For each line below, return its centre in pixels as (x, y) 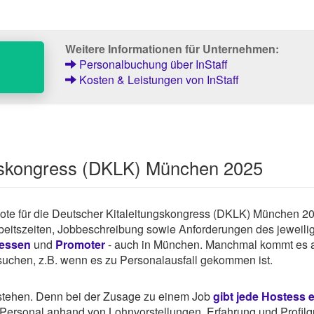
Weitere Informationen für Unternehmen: (172, 49)
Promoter (80, 244)
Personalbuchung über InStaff (152, 64)
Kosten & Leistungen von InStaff (157, 80)
